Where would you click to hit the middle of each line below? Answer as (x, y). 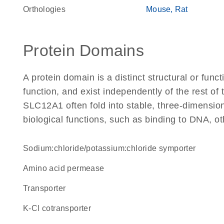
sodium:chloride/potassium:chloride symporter (112, 148)
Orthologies (44, 9)
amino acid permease (66, 168)
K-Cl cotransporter (60, 208)
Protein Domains (83, 50)
